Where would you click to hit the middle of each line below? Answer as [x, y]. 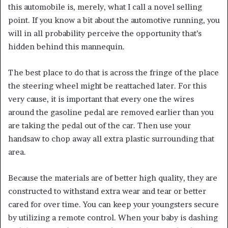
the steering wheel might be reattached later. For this [107, 86]
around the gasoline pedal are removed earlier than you [111, 112]
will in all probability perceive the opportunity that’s [105, 34]
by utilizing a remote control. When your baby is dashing [113, 218]
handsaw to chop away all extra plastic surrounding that [111, 139]
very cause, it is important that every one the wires [101, 99]
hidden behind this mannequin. [66, 47]
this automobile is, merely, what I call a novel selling [105, 7]
